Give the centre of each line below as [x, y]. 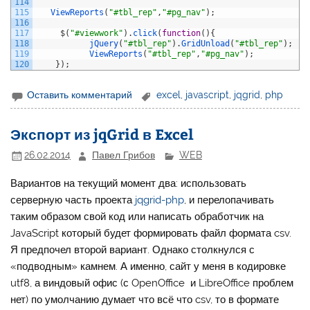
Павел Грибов [124, 155]
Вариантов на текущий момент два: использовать [129, 184]
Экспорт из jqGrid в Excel [102, 134]
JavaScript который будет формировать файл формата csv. [151, 234]
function [182, 33]
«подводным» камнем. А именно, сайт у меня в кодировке [148, 267]
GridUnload [206, 43]
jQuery [104, 43]
